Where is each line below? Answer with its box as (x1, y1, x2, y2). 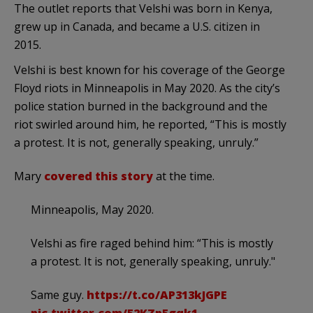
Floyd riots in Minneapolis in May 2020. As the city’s (14, 80, 280, 96)
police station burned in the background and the (14, 98, 268, 114)
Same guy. (31, 286, 87, 303)
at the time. (153, 168, 214, 184)
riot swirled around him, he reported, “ (14, 116, 214, 132)
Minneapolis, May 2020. (31, 201, 154, 217)
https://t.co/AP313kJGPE (87, 286, 227, 303)
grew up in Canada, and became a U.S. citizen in (14, 18, 260, 34)
